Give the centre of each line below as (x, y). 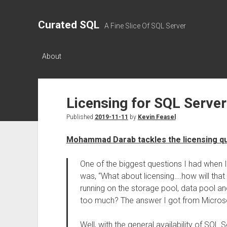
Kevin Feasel (157, 117)
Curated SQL (68, 25)
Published (80, 117)
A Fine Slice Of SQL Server (145, 26)
